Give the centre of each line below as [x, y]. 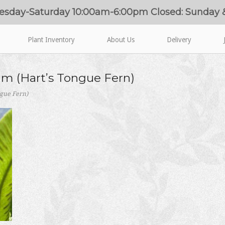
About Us [121, 40]
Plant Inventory [51, 40]
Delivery [179, 40]
